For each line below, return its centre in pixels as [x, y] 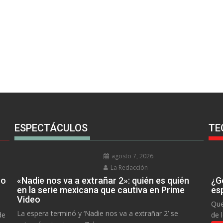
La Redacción [129, 167]
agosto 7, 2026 [132, 156]
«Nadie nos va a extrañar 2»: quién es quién [103, 180]
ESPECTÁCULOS [51, 128]
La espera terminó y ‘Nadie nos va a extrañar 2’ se [97, 213]
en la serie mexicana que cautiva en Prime [101, 190]
